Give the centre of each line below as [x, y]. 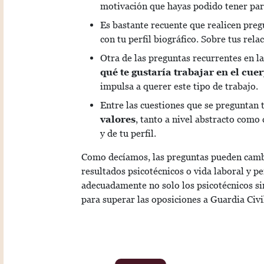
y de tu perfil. [128, 134]
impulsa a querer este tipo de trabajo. [179, 87]
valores [118, 120]
